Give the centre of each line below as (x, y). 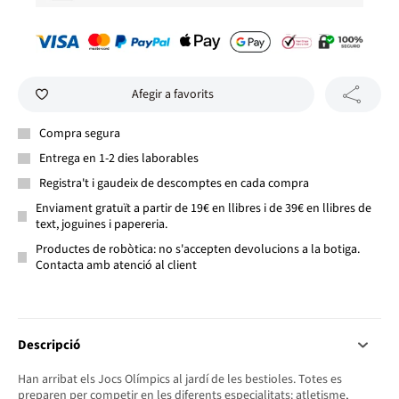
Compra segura (80, 134)
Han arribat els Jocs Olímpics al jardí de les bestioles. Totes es (180, 380)
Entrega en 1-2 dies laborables (119, 159)
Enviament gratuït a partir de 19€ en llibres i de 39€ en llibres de (204, 209)
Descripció (49, 346)
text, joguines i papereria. (102, 225)
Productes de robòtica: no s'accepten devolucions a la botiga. (197, 250)
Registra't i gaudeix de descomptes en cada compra (174, 184)
